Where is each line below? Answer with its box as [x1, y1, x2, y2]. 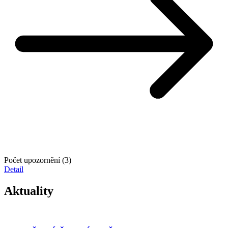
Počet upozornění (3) [4, 155, 71, 164]
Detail [4, 164, 23, 174]
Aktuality [4, 184, 53, 197]
